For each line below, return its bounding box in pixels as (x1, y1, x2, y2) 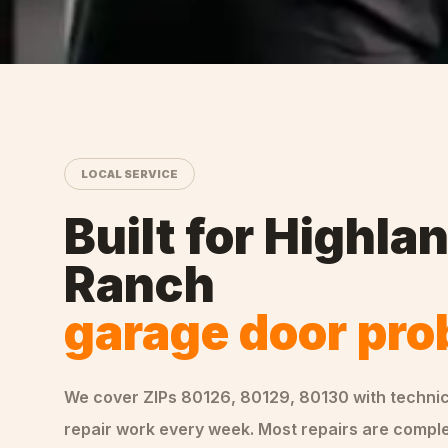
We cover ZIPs (64, 387, 181, 407)
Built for (64, 207, 264, 266)
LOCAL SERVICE (81, 167, 178, 181)
